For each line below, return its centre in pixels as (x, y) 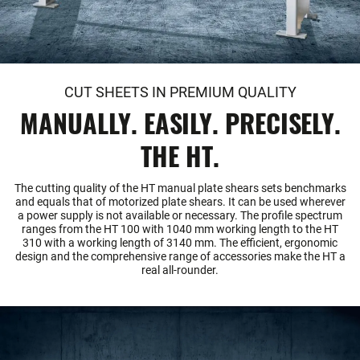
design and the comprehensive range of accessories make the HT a (180, 257)
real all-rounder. (180, 270)
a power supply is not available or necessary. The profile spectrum (180, 216)
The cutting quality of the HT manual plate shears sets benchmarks (180, 188)
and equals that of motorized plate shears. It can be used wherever (180, 202)
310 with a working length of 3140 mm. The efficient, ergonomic (180, 243)
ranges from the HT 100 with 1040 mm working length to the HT (180, 229)
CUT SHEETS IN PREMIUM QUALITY (180, 93)
